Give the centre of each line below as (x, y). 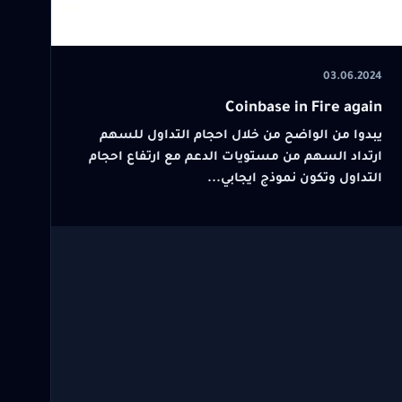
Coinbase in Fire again (303, 109)
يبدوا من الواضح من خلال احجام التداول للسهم (240, 135)
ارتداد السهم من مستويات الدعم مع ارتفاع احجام (235, 157)
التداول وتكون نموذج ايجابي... (294, 179)
